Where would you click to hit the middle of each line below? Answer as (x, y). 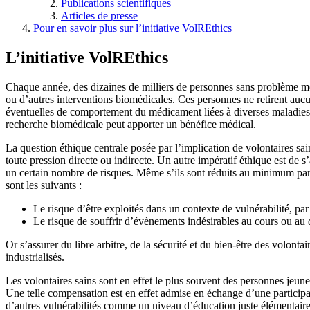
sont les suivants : (44, 185)
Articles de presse (99, 16)
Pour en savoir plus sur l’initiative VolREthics (133, 28)
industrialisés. (35, 257)
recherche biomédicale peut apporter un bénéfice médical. (131, 125)
